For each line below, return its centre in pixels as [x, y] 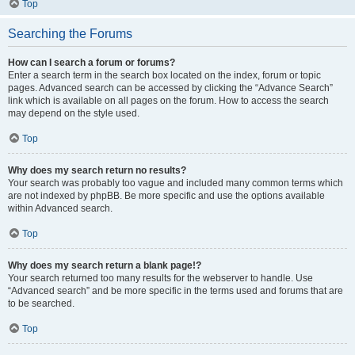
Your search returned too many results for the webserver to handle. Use [160, 278]
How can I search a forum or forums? [92, 63]
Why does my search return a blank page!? [105, 265]
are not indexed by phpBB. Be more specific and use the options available [166, 196]
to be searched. [41, 303]
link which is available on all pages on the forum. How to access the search [168, 101]
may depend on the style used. [74, 113]
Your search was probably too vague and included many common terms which [176, 183]
